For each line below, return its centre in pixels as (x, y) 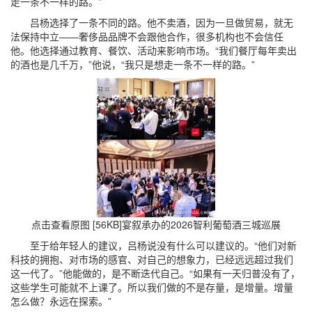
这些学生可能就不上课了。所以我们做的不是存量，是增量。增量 (152, 287)
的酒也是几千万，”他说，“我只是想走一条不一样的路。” (133, 64)
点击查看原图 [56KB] (77, 224)
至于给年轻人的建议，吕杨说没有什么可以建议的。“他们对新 (154, 245)
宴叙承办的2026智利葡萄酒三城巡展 (201, 224)
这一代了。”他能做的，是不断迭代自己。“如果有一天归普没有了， (155, 273)
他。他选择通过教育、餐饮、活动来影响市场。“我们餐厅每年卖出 (154, 50)
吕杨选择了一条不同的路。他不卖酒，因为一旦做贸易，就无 (152, 22)
